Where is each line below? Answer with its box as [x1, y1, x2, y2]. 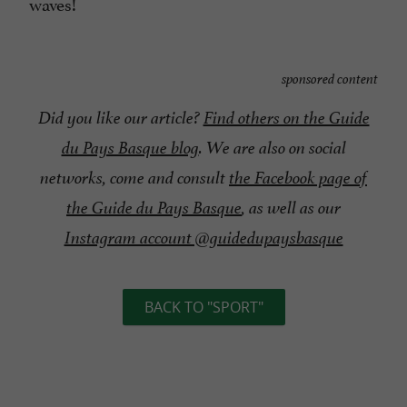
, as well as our [242, 196, 341, 219]
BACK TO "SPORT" [144, 296, 263, 317]
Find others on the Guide [203, 106, 370, 129]
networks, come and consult [40, 166, 225, 189]
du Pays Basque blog [61, 136, 199, 159]
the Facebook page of [229, 166, 367, 189]
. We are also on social [198, 136, 346, 159]
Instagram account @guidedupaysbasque [64, 226, 343, 249]
